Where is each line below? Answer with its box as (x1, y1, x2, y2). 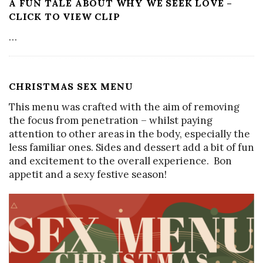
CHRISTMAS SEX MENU (9, 80, 133, 93)
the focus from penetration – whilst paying (9, 114, 213, 127)
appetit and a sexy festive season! (9, 168, 167, 181)
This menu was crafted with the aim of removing (9, 100, 240, 114)
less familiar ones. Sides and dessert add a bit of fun (9, 141, 254, 154)
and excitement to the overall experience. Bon (9, 154, 232, 168)
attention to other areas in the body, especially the (9, 127, 250, 141)
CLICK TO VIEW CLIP (9, 11, 120, 23)
